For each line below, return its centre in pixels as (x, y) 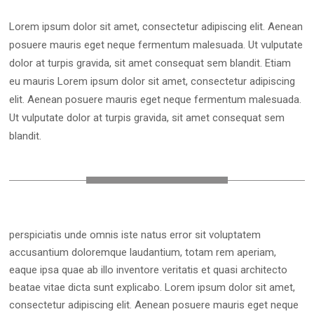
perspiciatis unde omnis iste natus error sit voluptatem (135, 235)
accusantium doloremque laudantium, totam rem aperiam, (143, 253)
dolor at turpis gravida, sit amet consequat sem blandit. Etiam (150, 63)
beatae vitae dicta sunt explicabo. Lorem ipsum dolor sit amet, (152, 288)
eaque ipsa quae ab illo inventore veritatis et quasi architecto (149, 270)
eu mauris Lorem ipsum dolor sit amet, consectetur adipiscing (152, 82)
